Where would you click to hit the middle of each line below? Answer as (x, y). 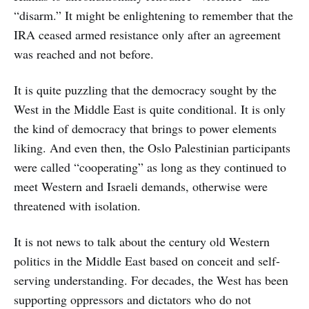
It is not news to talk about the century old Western (142, 241)
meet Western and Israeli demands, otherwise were (141, 186)
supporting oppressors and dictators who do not (132, 299)
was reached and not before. (84, 53)
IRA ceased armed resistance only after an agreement (147, 34)
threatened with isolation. (77, 205)
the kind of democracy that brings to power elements (145, 128)
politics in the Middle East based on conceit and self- (147, 260)
